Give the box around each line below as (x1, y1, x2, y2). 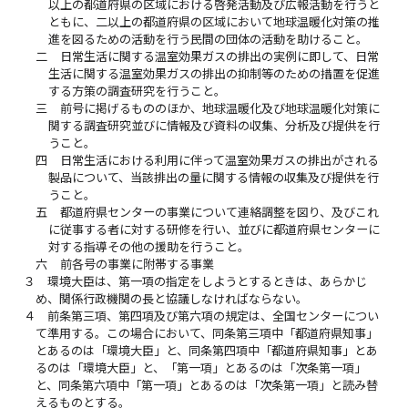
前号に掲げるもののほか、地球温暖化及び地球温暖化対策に (59, 100, 380, 116)
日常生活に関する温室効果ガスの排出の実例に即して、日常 (59, 48, 379, 64)
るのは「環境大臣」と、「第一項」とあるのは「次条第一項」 (36, 360, 367, 375)
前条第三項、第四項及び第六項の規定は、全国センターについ (47, 308, 380, 323)
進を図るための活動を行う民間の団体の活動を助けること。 (47, 31, 368, 46)
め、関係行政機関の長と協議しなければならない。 (36, 291, 309, 306)
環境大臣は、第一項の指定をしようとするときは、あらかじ (47, 273, 368, 289)
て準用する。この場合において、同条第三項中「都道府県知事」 (36, 325, 379, 341)
